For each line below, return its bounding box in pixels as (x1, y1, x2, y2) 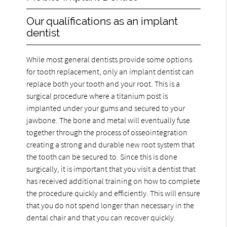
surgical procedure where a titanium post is (26, 90, 168, 101)
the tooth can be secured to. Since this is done (26, 151, 178, 162)
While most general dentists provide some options (26, 54, 193, 64)
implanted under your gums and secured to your (26, 102, 185, 113)
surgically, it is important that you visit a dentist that (26, 163, 196, 174)
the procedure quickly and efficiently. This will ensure (26, 187, 201, 198)
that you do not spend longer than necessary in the (26, 200, 195, 210)
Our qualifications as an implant (26, 14, 178, 27)
